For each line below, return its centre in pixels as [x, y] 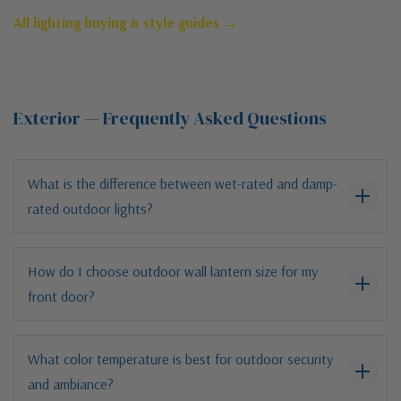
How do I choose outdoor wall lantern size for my [173, 271]
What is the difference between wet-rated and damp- [183, 183]
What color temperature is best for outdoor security [180, 358]
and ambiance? [71, 384]
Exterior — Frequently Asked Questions [170, 118]
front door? [61, 296]
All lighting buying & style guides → [125, 22]
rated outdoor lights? [90, 208]
